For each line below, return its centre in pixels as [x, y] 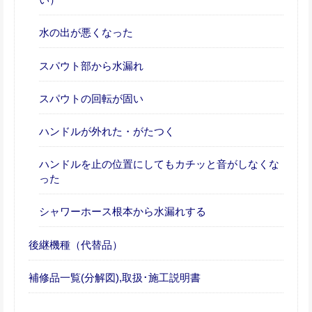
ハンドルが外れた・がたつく [107, 132]
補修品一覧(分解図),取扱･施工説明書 [115, 277]
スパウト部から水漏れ [91, 65]
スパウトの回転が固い [91, 98]
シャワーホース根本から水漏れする [123, 212]
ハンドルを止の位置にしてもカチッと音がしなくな [159, 164]
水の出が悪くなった [86, 33]
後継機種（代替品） [76, 244]
